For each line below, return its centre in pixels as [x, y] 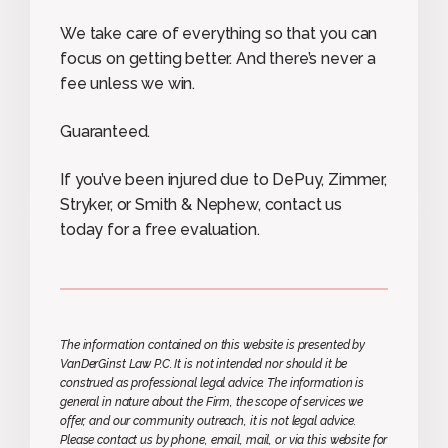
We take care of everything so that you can [219, 33]
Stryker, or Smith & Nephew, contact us [201, 204]
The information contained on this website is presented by [213, 344]
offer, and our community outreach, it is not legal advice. [208, 420]
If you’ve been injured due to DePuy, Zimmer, [223, 179]
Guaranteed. [105, 131]
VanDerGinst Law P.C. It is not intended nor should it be [204, 363]
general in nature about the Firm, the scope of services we [212, 401]
